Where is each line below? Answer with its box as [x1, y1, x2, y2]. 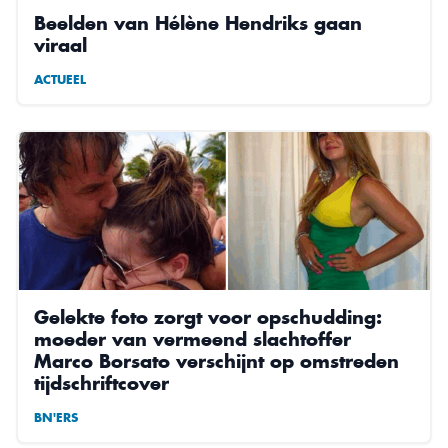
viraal [34, 33, 87, 58]
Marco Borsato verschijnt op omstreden [34, 349, 399, 374]
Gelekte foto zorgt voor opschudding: [34, 305, 382, 330]
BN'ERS [34, 410, 78, 426]
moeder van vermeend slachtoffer [34, 327, 351, 352]
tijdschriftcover [34, 371, 169, 396]
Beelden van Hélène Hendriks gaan [34, 11, 362, 36]
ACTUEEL [34, 72, 86, 88]
